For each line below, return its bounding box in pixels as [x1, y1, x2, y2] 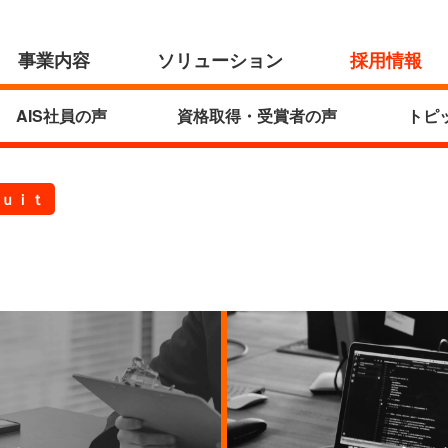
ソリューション [157, 46, 284, 73]
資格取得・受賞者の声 [177, 104, 337, 127]
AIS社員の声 [16, 104, 107, 127]
